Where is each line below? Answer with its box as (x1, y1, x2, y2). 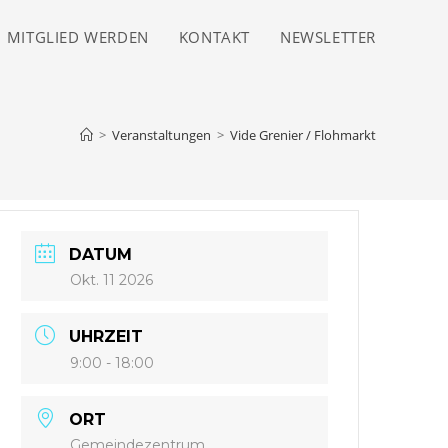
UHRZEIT (69, 327, 144, 346)
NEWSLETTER (280, 27, 376, 47)
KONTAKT (178, 27, 250, 47)
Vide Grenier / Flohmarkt (230, 126, 376, 144)
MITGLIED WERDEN (6, 27, 149, 47)
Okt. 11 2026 (70, 271, 154, 289)
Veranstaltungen (112, 126, 211, 144)
